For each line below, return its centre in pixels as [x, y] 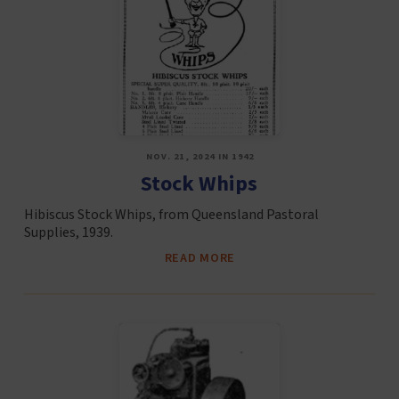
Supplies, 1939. [68, 232]
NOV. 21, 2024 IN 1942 [200, 157]
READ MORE [200, 257]
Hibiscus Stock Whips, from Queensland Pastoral [171, 214]
